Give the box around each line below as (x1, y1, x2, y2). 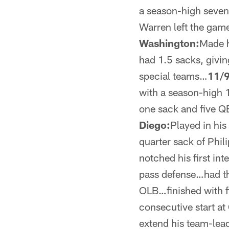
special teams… (139, 70, 208, 82)
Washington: (139, 37, 199, 49)
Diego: (139, 119, 170, 131)
